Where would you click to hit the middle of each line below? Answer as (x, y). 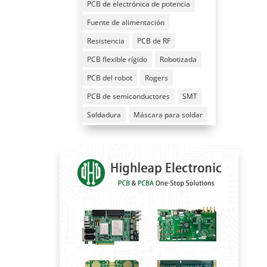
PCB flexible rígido (117, 59)
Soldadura (104, 114)
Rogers (156, 77)
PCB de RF (153, 41)
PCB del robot (109, 77)
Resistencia (105, 41)
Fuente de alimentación (125, 22)
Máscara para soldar (168, 114)
